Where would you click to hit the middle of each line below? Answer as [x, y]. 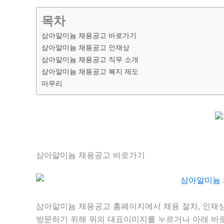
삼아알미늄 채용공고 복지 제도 [90, 71]
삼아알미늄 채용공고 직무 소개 [90, 59]
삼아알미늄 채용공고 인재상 [85, 47]
